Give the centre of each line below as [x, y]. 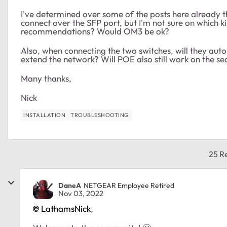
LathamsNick [66, 209]
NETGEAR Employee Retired [129, 185]
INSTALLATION [44, 115]
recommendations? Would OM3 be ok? [96, 31]
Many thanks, [46, 78]
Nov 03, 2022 [81, 193]
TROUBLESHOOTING [100, 115]
